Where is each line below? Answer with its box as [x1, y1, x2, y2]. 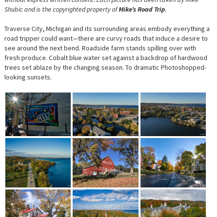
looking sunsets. [4, 73, 52, 82]
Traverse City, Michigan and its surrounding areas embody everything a [4, 24, 210, 33]
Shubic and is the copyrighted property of [4, 5, 119, 14]
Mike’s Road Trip [118, 5, 165, 14]
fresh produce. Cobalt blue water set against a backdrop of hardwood [4, 53, 207, 62]
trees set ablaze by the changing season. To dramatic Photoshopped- [4, 63, 206, 72]
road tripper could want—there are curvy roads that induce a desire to [4, 34, 208, 43]
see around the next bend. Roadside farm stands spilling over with [4, 44, 196, 53]
